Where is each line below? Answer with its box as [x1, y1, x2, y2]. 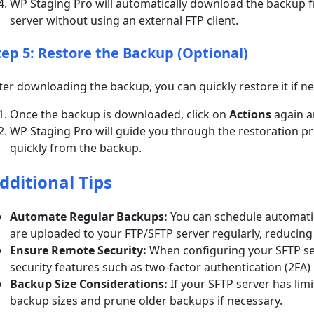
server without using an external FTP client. [10, 12, 239, 28]
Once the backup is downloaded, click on [10, 106, 230, 122]
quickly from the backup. [10, 139, 142, 156]
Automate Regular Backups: [10, 208, 168, 224]
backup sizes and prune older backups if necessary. [10, 292, 283, 308]
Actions [229, 106, 272, 122]
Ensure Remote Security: [10, 242, 147, 258]
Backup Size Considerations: [10, 275, 168, 292]
